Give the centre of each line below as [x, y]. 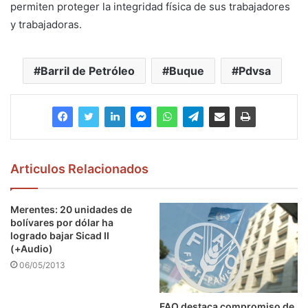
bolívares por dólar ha [62, 222]
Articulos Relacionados [79, 168]
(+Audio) [32, 248]
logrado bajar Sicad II [60, 235]
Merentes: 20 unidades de [71, 209]
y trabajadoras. [46, 24]
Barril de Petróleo [88, 70]
